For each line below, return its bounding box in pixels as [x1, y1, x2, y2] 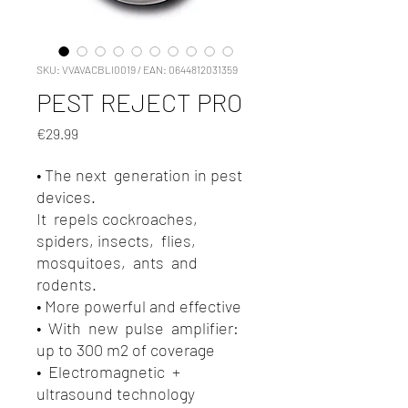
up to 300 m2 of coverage [36, 340, 215, 360]
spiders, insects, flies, [36, 230, 199, 250]
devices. [36, 187, 96, 207]
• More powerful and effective [36, 296, 241, 316]
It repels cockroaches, [36, 209, 198, 229]
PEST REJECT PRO [36, 87, 242, 117]
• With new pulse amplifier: [36, 318, 242, 338]
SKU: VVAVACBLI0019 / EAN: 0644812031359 [36, 63, 238, 76]
